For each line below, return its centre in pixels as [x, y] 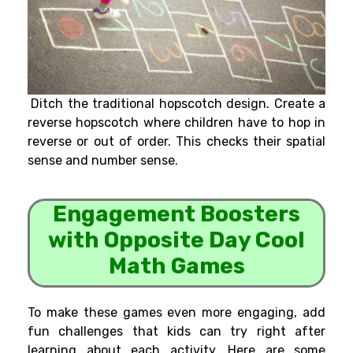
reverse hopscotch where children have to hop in [176, 123]
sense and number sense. [103, 161]
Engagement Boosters [176, 214]
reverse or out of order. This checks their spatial [176, 142]
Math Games [176, 266]
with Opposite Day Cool [176, 240]
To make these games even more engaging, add [176, 313]
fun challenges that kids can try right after [176, 332]
